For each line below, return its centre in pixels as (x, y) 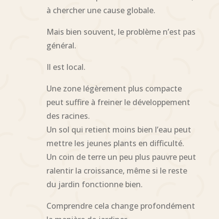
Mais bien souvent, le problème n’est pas (121, 32)
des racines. (68, 116)
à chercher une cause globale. (101, 10)
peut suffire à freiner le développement (118, 102)
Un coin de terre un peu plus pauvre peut (121, 157)
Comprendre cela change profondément (120, 206)
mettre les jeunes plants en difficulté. (115, 143)
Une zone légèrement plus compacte (114, 88)
